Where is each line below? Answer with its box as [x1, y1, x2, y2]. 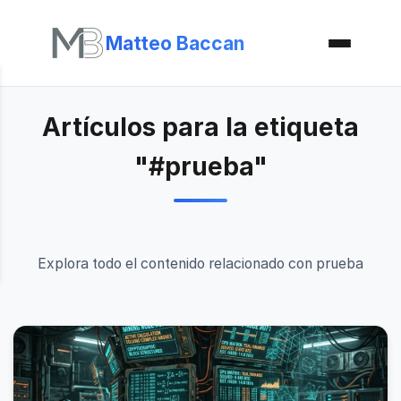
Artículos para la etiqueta [42, 112, 359, 142]
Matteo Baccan [105, 31, 244, 55]
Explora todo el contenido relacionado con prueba [38, 255, 363, 272]
